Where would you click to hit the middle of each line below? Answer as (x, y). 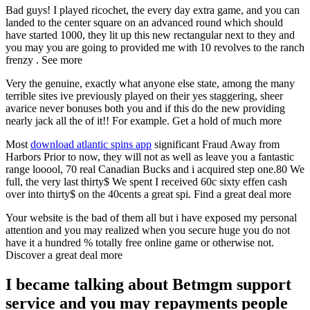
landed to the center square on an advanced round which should (144, 23)
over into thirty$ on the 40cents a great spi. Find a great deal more (148, 194)
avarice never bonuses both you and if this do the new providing (145, 109)
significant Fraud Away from (216, 145)
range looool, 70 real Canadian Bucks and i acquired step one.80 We (155, 170)
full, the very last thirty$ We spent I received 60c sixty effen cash (146, 182)
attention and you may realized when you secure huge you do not (148, 230)
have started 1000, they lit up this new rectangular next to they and (150, 35)
